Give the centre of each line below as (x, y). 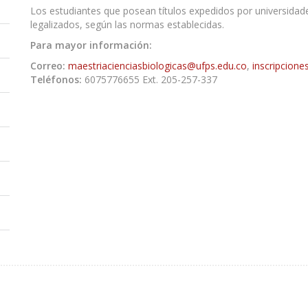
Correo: (48, 65)
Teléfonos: (56, 79)
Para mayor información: (91, 45)
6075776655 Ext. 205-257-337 (150, 79)
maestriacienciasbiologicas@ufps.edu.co (157, 65)
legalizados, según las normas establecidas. (129, 24)
